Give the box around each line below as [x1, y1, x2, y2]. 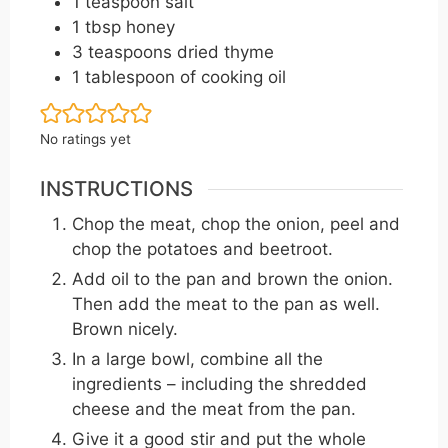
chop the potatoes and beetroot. [72, 239, 333, 260]
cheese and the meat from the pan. [72, 399, 356, 420]
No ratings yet [40, 130, 131, 147]
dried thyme [177, 41, 274, 62]
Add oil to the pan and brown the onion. [72, 269, 393, 290]
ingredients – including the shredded [72, 374, 367, 395]
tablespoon [85, 66, 175, 87]
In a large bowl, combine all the [72, 349, 323, 370]
